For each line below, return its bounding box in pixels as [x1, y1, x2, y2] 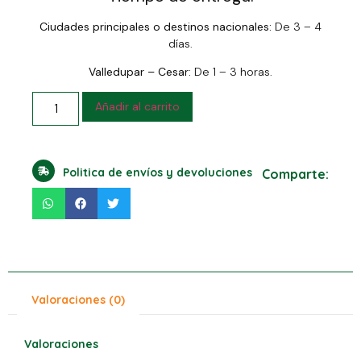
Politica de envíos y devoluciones [63, 165, 252, 180]
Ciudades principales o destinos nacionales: [39, 19, 272, 34]
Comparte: [262, 165, 329, 182]
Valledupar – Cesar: [89, 64, 191, 80]
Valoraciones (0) [31, 292, 125, 307]
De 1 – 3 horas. [191, 64, 272, 80]
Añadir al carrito [95, 99, 180, 114]
